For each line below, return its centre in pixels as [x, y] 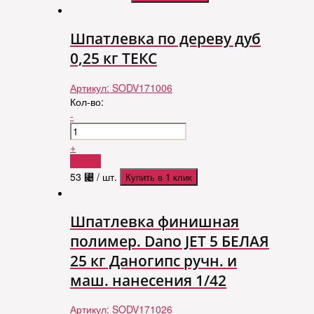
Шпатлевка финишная [155, 221]
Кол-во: [87, 101]
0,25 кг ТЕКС [114, 59]
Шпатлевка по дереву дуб [165, 39]
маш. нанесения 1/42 [148, 280]
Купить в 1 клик [159, 177]
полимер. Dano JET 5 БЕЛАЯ [170, 241]
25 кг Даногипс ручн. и [153, 260]
